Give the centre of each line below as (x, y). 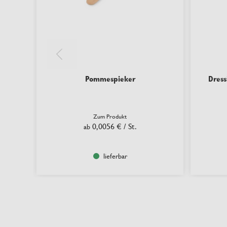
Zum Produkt (110, 117)
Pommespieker (110, 79)
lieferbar (115, 156)
